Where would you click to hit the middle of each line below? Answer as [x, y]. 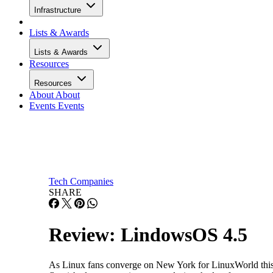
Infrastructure [59, 10]
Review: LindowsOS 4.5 [148, 235]
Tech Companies [81, 181]
